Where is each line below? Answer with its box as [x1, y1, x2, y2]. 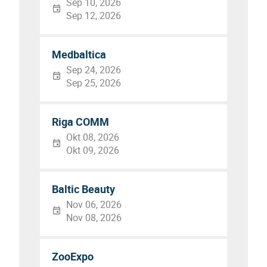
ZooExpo [52, 249, 94, 263]
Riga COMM [52, 114, 109, 129]
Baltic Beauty [52, 182, 115, 196]
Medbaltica [52, 47, 106, 61]
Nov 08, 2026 [66, 211, 122, 224]
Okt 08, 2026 [66, 131, 119, 144]
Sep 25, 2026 [66, 76, 121, 89]
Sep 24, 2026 [66, 63, 121, 76]
